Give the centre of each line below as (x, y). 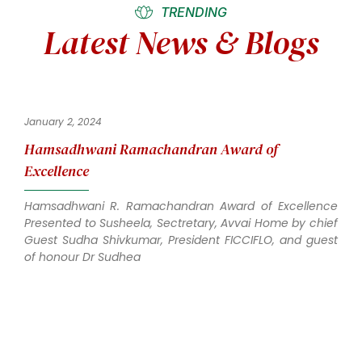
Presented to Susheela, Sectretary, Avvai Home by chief (181, 223)
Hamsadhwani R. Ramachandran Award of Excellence (181, 206)
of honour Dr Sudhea (82, 257)
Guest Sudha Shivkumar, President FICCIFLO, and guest (181, 240)
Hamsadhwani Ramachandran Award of (151, 149)
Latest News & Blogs (181, 43)
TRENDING (194, 13)
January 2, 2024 (63, 122)
